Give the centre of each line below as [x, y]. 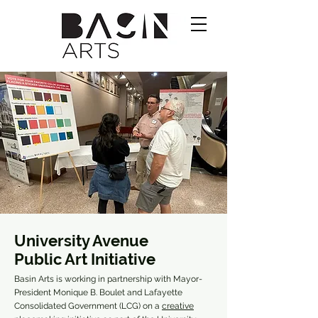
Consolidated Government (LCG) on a [88, 306]
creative [178, 306]
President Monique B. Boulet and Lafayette [98, 292]
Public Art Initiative [87, 259]
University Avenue [81, 241]
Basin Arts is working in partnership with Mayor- [108, 279]
